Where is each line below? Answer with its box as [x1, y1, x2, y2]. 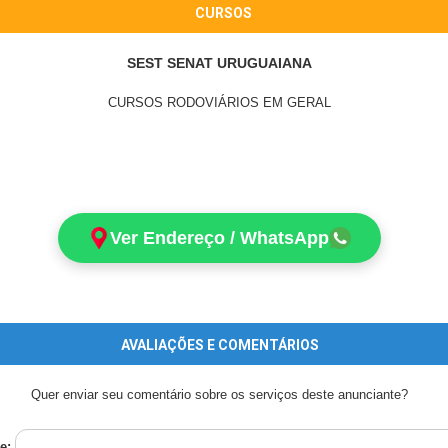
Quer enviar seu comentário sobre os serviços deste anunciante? [31, 387, 408, 403]
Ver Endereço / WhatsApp [110, 228, 329, 249]
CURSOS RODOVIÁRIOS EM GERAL [108, 95, 331, 111]
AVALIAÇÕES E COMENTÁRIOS [120, 337, 319, 354]
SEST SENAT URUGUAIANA [127, 55, 312, 72]
